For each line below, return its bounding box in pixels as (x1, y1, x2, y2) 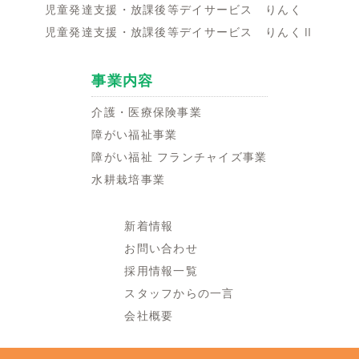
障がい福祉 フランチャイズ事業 (91, 150, 268, 163)
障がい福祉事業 (91, 127, 178, 141)
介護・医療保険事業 (91, 105, 202, 119)
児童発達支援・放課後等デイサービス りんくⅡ (44, 25, 315, 38)
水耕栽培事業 (91, 172, 166, 186)
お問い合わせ (124, 241, 198, 255)
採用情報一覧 (124, 264, 198, 277)
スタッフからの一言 (124, 286, 235, 300)
